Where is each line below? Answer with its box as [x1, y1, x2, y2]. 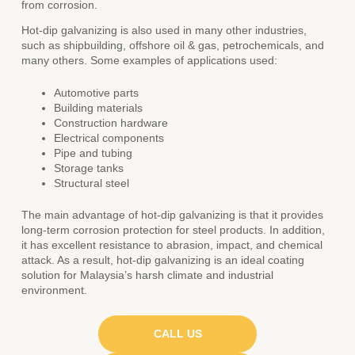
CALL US [153, 327, 202, 340]
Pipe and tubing [54, 147, 133, 160]
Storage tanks [54, 162, 124, 175]
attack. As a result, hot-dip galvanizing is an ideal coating [21, 254, 305, 266]
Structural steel [54, 177, 130, 190]
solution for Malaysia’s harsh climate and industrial [21, 269, 274, 281]
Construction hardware [54, 117, 169, 130]
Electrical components [54, 132, 165, 145]
